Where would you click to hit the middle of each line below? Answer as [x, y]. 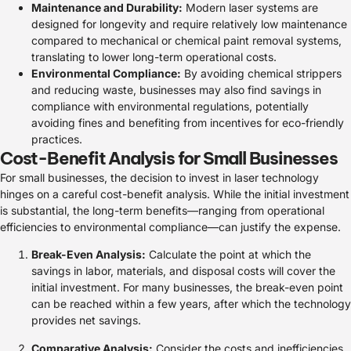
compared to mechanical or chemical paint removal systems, [186, 40]
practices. [57, 139]
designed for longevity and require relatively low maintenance [189, 24]
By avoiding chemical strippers [261, 73]
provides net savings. [86, 320]
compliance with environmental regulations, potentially [170, 106]
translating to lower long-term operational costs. [154, 56]
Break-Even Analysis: [89, 255]
